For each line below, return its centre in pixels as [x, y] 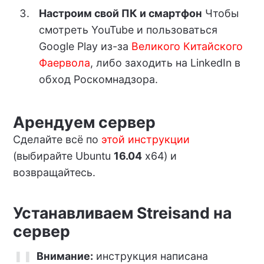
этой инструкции [145, 140]
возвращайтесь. [54, 173]
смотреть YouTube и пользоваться [128, 29]
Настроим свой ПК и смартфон [120, 13]
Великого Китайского [187, 46]
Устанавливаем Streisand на [122, 213]
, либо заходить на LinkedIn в [165, 62]
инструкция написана [151, 256]
